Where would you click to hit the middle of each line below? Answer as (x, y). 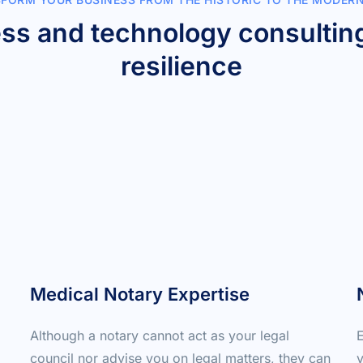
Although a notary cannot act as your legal (159, 335)
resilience (181, 66)
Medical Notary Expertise (139, 294)
